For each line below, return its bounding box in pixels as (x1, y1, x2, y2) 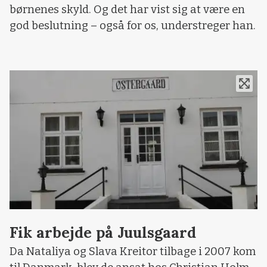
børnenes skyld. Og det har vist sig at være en (10, 3, 245, 17)
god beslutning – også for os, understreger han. (10, 19, 256, 33)
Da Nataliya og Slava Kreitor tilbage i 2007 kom (10, 244, 256, 258)
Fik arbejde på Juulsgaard (10, 222, 196, 242)
